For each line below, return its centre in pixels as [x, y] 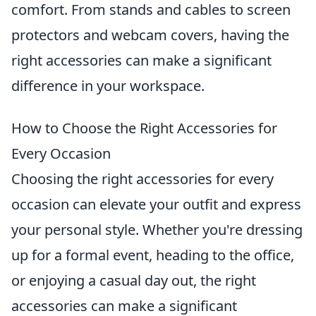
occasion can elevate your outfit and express [156, 204]
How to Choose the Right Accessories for [144, 128]
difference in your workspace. [108, 86]
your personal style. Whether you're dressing [157, 230]
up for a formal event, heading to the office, [153, 255]
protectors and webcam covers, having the [150, 35]
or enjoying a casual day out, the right [134, 280]
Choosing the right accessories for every [142, 179]
